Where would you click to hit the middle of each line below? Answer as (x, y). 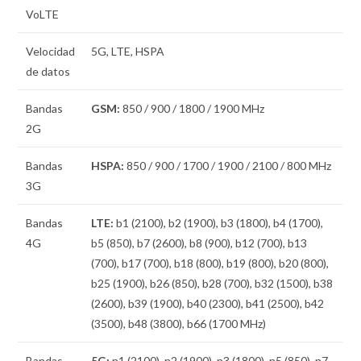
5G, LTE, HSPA (128, 51)
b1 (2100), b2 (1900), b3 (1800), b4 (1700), (219, 222)
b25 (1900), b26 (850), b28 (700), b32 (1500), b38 (212, 283)
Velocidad (51, 51)
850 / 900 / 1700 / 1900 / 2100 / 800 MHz (228, 165)
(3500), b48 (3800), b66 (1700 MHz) (179, 323)
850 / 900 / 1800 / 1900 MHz (193, 108)
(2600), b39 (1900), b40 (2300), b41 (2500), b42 (208, 303)
